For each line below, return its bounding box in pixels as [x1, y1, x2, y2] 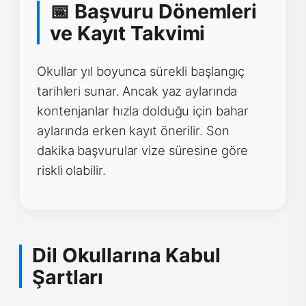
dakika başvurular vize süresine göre [37, 142, 249, 158]
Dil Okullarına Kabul [32, 243, 221, 268]
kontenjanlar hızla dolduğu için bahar [37, 102, 249, 118]
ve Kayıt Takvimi [50, 20, 206, 45]
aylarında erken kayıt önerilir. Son [37, 122, 229, 138]
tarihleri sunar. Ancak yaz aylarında [37, 83, 238, 98]
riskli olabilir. [37, 162, 106, 178]
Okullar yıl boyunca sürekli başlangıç [37, 63, 245, 79]
